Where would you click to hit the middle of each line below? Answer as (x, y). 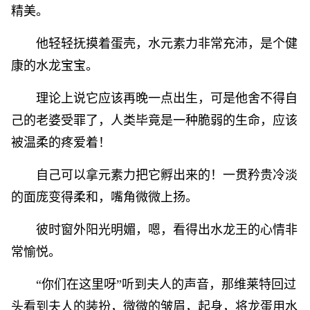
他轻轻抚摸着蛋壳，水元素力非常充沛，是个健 (167, 44)
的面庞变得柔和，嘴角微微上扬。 (104, 197)
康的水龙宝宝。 (55, 66)
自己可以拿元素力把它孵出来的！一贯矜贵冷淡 (167, 175)
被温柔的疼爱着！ (61, 143)
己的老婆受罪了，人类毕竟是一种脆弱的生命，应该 (154, 120)
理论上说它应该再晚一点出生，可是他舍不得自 (167, 98)
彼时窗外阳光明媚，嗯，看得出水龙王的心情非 (167, 230)
